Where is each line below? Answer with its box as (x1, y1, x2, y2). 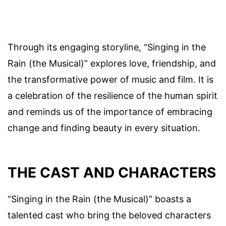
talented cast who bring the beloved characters (8, 209, 211, 220)
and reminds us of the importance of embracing (8, 106, 212, 118)
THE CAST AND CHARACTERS (8, 163, 216, 181)
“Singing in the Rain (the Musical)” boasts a (8, 193, 191, 204)
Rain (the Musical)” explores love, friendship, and (8, 58, 216, 69)
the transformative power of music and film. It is (8, 74, 213, 85)
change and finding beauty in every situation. (8, 123, 200, 134)
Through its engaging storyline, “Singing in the (8, 42, 206, 53)
